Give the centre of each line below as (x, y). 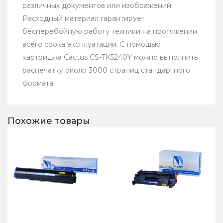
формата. (39, 83)
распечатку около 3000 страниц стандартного (106, 70)
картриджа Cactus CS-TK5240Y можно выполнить (110, 57)
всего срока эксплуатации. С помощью (92, 45)
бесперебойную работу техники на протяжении (110, 32)
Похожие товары (49, 121)
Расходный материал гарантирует (84, 19)
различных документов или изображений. (98, 6)
